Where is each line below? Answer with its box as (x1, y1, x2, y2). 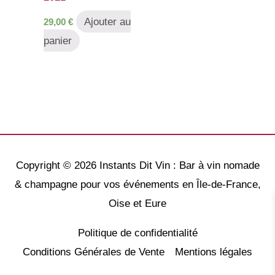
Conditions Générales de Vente (23, 246, 165, 258)
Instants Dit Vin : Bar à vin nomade (99, 159, 260, 171)
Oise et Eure (109, 197, 166, 209)
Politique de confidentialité (77, 227, 198, 239)
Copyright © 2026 (15, 159, 99, 171)
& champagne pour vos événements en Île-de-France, (14, 178, 261, 190)
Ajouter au (83, 15, 131, 28)
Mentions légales (175, 246, 252, 258)
